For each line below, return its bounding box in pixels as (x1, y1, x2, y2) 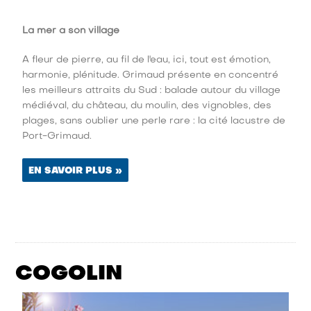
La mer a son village (22, 26, 120, 35)
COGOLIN (15, 264, 123, 285)
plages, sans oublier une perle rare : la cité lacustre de (22, 116, 286, 126)
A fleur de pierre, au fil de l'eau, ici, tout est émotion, (22, 55, 271, 65)
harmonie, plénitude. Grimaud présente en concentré (22, 70, 279, 80)
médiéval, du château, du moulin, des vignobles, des (22, 101, 272, 110)
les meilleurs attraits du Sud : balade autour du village (22, 85, 281, 95)
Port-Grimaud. (22, 131, 92, 141)
